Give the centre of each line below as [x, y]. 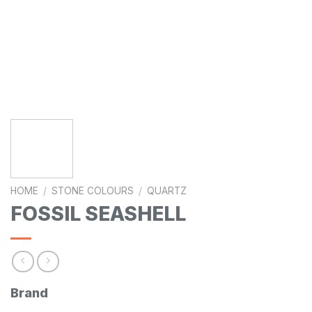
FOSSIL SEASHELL [98, 213]
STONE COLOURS [93, 190]
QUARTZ [167, 190]
